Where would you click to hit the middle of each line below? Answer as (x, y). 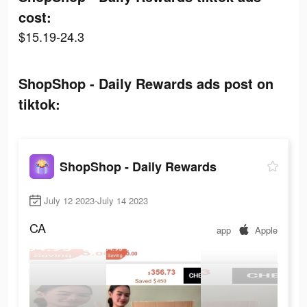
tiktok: (39, 104)
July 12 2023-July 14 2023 (96, 201)
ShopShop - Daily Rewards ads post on (146, 83)
